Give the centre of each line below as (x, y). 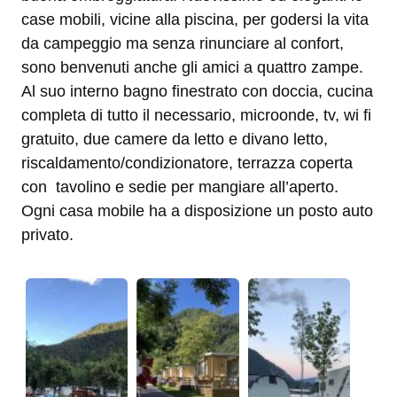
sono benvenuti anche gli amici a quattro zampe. (192, 67)
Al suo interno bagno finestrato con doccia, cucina (197, 91)
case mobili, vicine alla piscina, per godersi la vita (195, 19)
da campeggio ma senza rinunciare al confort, (183, 43)
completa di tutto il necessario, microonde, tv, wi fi (196, 115)
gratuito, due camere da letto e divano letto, (175, 139)
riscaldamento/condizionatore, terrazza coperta (187, 163)
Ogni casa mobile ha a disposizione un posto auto (197, 210)
